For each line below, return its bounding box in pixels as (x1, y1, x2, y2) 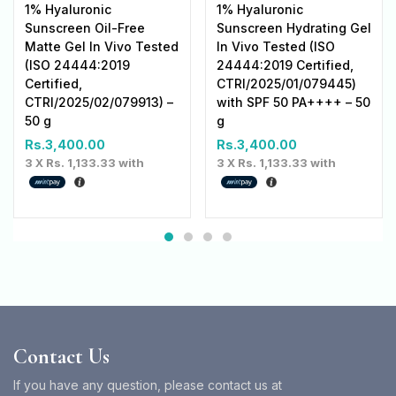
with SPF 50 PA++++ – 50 (217, 95, 370, 110)
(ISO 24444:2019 (25, 57, 130, 73)
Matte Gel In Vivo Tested (25, 39, 179, 55)
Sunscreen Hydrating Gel (217, 20, 371, 36)
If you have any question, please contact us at (13, 377, 282, 393)
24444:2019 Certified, (217, 57, 354, 73)
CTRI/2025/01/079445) (217, 76, 356, 92)
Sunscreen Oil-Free (25, 20, 145, 36)
